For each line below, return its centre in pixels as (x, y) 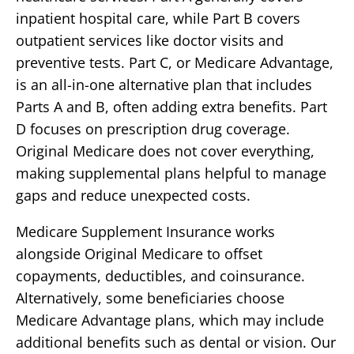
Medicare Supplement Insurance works (145, 232)
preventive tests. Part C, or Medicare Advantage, (175, 62)
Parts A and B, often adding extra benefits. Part (171, 107)
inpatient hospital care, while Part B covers (158, 18)
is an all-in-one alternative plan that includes (164, 85)
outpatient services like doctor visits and (150, 40)
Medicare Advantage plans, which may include (170, 320)
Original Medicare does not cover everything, (165, 151)
